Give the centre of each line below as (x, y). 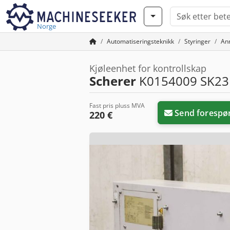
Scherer (113, 81)
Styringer (197, 41)
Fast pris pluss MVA (117, 106)
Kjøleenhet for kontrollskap (148, 68)
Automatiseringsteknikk (140, 41)
